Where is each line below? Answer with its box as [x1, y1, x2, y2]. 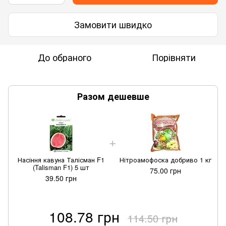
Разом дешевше [77, 89, 149, 103]
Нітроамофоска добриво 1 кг [119, 154, 211, 164]
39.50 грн [45, 173, 77, 183]
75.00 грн [149, 165, 181, 176]
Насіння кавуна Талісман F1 [17, 154, 104, 164]
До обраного [38, 50, 91, 64]
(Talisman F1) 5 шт [32, 162, 89, 172]
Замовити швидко [74, 18, 152, 31]
